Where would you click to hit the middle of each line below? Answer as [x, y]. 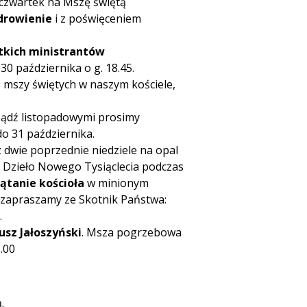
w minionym [118, 183]
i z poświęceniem [97, 19]
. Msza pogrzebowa [132, 233]
